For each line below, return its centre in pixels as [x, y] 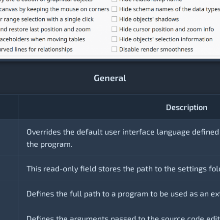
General [110, 78]
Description [186, 107]
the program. [50, 144]
